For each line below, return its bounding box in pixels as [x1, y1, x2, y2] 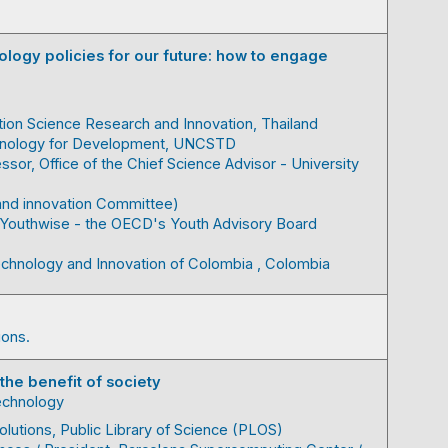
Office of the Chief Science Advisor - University [39, 155, 359, 173]
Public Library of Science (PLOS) [60, 421, 283, 439]
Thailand [261, 115, 318, 133]
